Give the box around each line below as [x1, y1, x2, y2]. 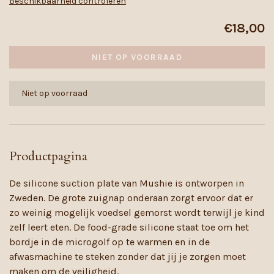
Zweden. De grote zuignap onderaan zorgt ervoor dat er [9, 192, 253, 204]
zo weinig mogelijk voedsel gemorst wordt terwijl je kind [9, 207, 265, 218]
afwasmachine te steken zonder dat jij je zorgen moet [9, 251, 246, 262]
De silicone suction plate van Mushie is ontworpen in [9, 177, 244, 189]
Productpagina [9, 148, 87, 165]
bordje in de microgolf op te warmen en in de [9, 236, 210, 248]
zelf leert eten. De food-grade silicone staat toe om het [9, 221, 249, 233]
